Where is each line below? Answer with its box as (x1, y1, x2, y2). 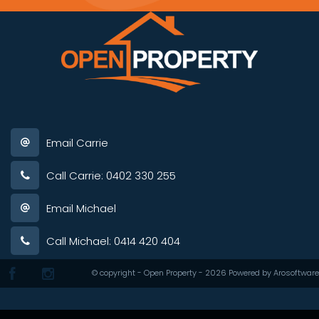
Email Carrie (46, 135, 108, 150)
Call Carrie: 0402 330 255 (46, 167, 176, 183)
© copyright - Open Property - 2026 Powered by (92, 267, 273, 279)
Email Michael (46, 200, 116, 216)
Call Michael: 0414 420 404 (46, 233, 180, 249)
